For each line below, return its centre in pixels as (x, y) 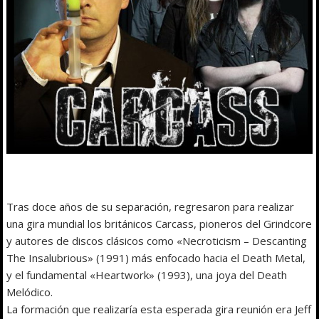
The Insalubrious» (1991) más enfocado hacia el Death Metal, (156, 258)
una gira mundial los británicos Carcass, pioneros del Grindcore (159, 224)
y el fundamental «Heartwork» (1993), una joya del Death (147, 275)
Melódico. (30, 292)
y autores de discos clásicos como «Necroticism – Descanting (157, 241)
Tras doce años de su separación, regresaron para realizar (151, 207)
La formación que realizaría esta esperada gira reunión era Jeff (159, 309)
